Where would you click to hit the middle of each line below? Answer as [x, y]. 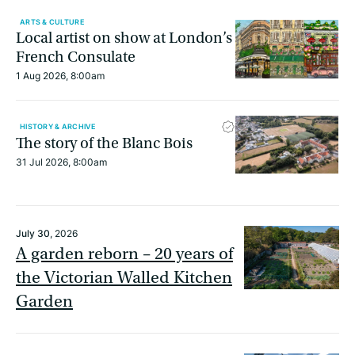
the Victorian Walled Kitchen [124, 278]
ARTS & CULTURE [52, 21]
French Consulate [76, 57]
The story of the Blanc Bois [104, 143]
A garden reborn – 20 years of [124, 254]
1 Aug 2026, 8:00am [60, 76]
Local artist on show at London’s [124, 38]
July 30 [33, 234]
